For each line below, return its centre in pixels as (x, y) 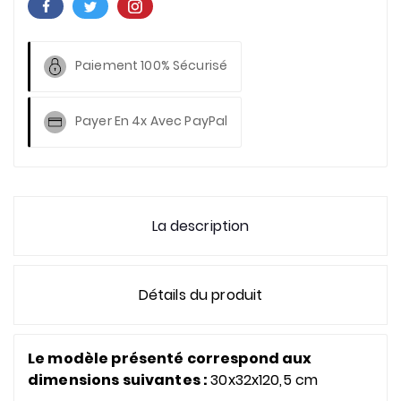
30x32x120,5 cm (264, 380)
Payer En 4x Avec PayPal (152, 121)
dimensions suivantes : (119, 380)
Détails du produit (200, 295)
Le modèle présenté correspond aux (170, 358)
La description (200, 226)
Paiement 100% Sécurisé (152, 66)
